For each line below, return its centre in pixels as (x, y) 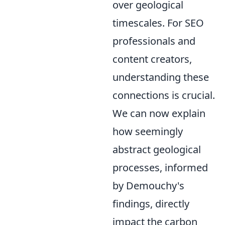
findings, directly (151, 204)
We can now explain (159, 113)
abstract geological (157, 149)
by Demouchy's (148, 186)
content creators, (152, 59)
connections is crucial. (164, 95)
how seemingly (148, 131)
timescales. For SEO (158, 23)
